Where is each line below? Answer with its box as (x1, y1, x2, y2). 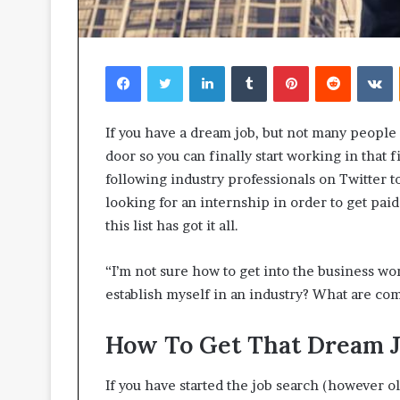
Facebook (140, 58, 195, 73)
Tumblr (266, 58, 307, 73)
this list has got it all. (105, 217, 238, 235)
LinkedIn (224, 58, 273, 73)
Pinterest (308, 58, 360, 73)
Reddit (350, 58, 387, 73)
